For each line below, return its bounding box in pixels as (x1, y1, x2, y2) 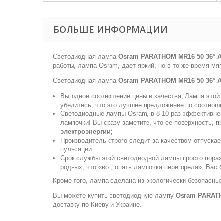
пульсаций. (60, 146, 94, 153)
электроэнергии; (60, 128, 112, 135)
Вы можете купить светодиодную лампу (53, 192, 176, 199)
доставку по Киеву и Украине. (53, 201, 142, 208)
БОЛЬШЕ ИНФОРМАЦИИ (53, 23, 168, 35)
